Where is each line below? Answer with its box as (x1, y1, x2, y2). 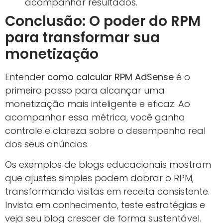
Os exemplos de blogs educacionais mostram (5, 158, 211, 171)
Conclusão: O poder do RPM (5, 11, 201, 31)
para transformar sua (5, 28, 160, 48)
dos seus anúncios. (5, 138, 89, 151)
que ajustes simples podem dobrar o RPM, (5, 172, 194, 185)
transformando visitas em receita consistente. (5, 185, 210, 198)
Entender (5, 71, 47, 84)
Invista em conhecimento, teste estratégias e (5, 199, 205, 212)
